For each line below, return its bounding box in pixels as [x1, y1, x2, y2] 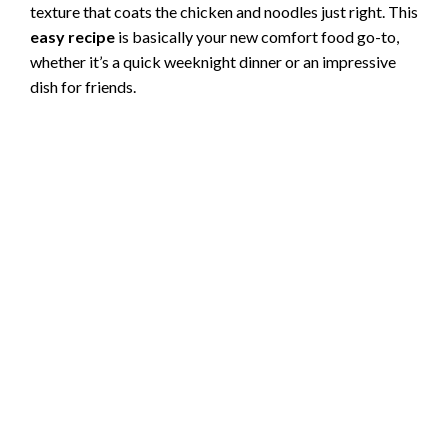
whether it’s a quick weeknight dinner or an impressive [30, 52, 396, 72]
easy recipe [30, 27, 115, 47]
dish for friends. [30, 77, 136, 97]
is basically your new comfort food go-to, [115, 27, 399, 47]
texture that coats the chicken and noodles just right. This [30, 2, 418, 22]
